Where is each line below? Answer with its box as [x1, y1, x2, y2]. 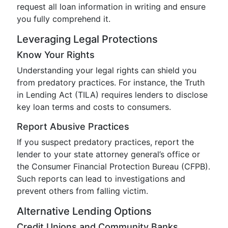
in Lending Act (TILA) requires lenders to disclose [17, 90, 208, 100]
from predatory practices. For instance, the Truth [17, 77, 205, 88]
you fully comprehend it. [17, 14, 110, 24]
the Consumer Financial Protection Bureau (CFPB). [17, 161, 210, 172]
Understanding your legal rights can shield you [17, 65, 196, 75]
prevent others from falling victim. [17, 186, 148, 196]
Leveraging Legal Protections [17, 33, 158, 45]
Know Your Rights [17, 49, 95, 60]
